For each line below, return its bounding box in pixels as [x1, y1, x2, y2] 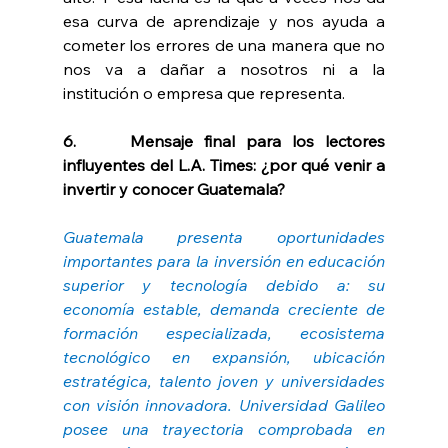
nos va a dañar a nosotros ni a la [62, 59, 386, 80]
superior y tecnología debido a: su [62, 275, 386, 296]
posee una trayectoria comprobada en [62, 419, 386, 440]
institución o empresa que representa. [62, 83, 345, 104]
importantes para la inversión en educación [62, 251, 386, 272]
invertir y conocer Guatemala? [62, 179, 285, 200]
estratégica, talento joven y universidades [62, 371, 386, 392]
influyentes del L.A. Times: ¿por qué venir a [62, 155, 386, 176]
